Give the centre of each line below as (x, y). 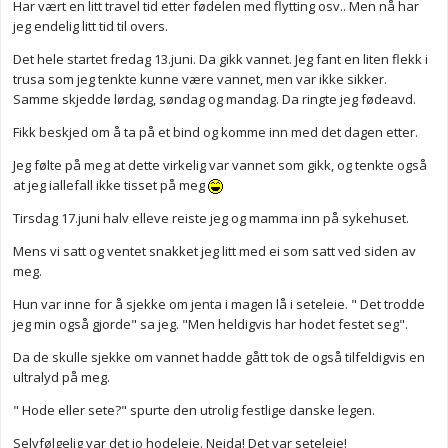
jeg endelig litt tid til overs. (90, 26)
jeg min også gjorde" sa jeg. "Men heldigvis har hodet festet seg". (210, 324)
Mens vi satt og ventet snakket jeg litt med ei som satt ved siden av (214, 251)
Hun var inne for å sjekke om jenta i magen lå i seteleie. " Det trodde (219, 304)
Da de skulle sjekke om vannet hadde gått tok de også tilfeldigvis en (219, 357)
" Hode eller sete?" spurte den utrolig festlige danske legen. (194, 410)
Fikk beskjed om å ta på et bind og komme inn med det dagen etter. (215, 132)
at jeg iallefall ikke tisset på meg (110, 185)
